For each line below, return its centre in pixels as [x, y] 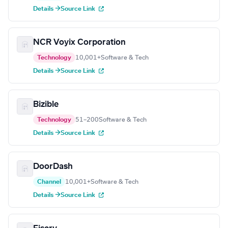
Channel [49, 182]
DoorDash [53, 167]
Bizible [46, 105]
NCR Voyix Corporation [79, 42]
